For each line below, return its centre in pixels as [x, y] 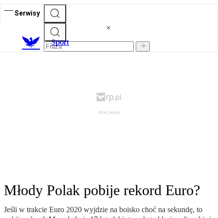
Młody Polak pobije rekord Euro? [102, 190]
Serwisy [27, 13]
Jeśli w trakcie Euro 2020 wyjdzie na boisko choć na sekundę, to [103, 210]
